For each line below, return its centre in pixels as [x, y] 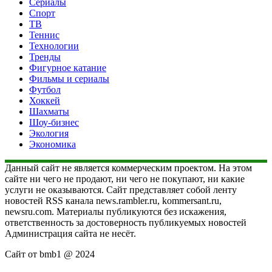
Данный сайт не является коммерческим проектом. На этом [128, 168]
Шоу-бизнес [54, 122]
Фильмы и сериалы [69, 78]
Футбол [45, 89]
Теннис [44, 35]
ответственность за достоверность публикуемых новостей [126, 222]
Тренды [45, 56]
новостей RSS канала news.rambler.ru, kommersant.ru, [113, 200]
